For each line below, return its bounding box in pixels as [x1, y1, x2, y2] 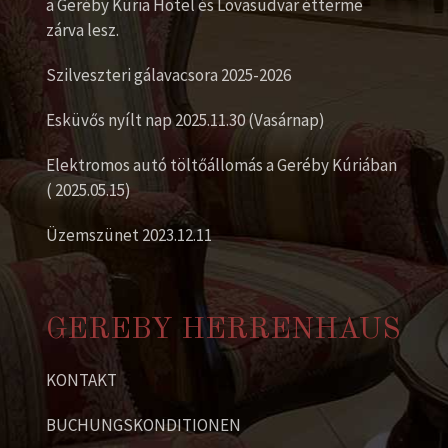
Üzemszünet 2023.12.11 [46, 223, 212, 246]
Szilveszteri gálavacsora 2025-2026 [46, 63, 291, 86]
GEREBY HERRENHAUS [46, 314, 401, 345]
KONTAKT [46, 368, 117, 391]
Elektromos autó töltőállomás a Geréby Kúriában [46, 153, 397, 176]
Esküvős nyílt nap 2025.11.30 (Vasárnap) [46, 108, 325, 131]
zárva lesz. [46, 18, 119, 41]
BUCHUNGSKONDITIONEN [46, 413, 241, 436]
